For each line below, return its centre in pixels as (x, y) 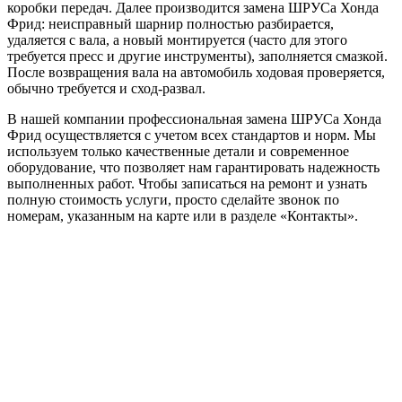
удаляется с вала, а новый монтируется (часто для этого (177, 39)
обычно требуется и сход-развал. (106, 88)
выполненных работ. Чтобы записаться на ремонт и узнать (187, 183)
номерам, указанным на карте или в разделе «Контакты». (183, 215)
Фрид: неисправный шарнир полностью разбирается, (170, 23)
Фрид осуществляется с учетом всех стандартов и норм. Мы (192, 135)
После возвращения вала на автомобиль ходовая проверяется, (196, 72)
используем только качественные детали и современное (178, 151)
